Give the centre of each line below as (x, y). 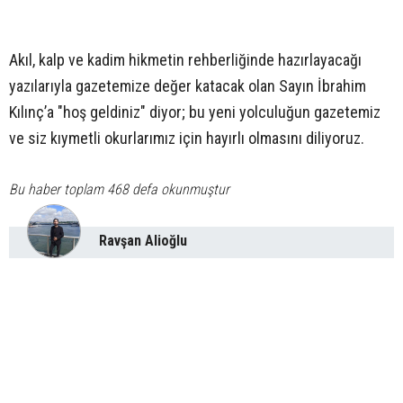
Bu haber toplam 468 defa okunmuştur (119, 190)
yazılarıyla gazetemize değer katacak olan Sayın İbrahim (188, 86)
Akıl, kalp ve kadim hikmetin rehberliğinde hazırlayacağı (185, 60)
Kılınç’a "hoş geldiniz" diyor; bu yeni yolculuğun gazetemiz (195, 112)
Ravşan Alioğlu (143, 241)
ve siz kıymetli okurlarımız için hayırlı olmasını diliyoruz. (187, 139)
